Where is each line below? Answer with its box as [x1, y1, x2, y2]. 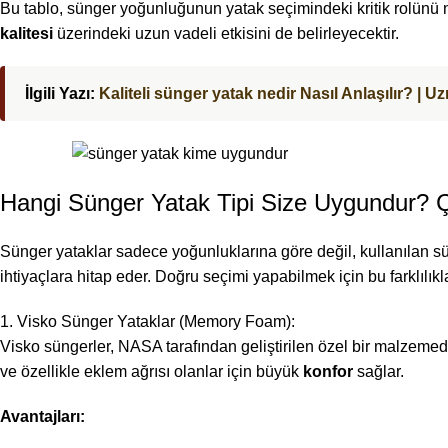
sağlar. [353, 363, 404, 381]
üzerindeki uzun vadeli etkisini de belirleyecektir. [53, 25, 399, 43]
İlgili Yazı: [25, 85, 99, 103]
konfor [303, 363, 353, 381]
